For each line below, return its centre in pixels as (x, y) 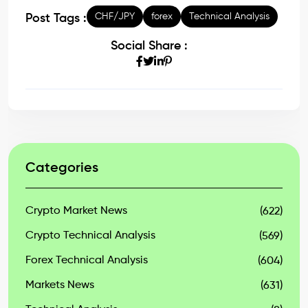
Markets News (60, 285)
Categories (62, 168)
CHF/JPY (115, 16)
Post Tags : (56, 19)
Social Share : (149, 46)
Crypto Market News (76, 211)
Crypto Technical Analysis (90, 236)
